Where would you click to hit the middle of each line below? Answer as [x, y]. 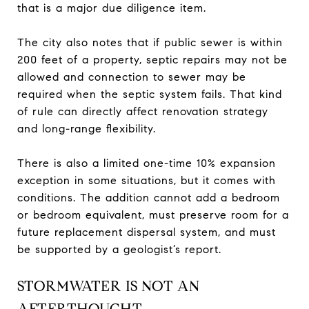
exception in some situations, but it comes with [147, 180]
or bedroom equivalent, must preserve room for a [153, 215]
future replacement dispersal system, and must [147, 232]
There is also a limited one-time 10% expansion [147, 163]
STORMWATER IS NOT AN [108, 286]
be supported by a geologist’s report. [119, 249]
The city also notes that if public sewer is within [150, 42]
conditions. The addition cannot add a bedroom [149, 197]
